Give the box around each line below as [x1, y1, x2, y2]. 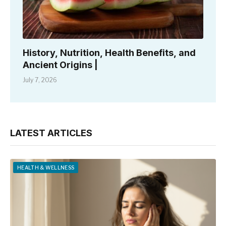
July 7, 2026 [23, 76, 57, 84]
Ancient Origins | [23, 60, 98, 71]
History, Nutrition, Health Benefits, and [23, 47, 196, 59]
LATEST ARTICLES [10, 128, 92, 139]
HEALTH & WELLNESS [17, 164, 75, 171]
